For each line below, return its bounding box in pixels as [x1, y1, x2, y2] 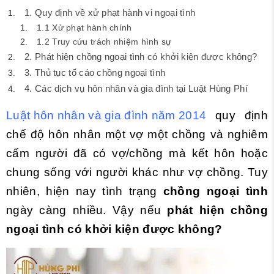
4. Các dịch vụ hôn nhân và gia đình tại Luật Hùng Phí [24, 83, 248, 94]
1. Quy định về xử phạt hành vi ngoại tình [24, 7, 196, 18]
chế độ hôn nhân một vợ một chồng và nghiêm [6, 128, 268, 141]
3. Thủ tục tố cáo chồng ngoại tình [24, 67, 166, 78]
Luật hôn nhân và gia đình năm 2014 [6, 109, 207, 122]
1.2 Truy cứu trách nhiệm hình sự [37, 37, 172, 46]
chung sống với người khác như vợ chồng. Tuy [6, 166, 268, 179]
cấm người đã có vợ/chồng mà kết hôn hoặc [6, 147, 268, 160]
